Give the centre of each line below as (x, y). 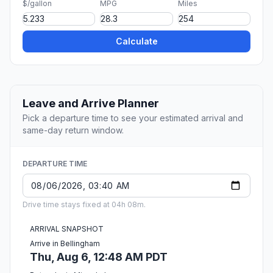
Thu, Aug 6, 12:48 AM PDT (99, 257)
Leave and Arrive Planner (91, 104)
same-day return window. (73, 130)
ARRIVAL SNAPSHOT (67, 229)
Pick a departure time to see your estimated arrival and (133, 118)
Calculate (136, 41)
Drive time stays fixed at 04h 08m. (84, 205)
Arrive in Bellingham (65, 244)
